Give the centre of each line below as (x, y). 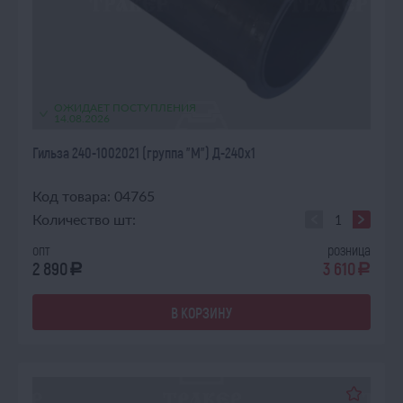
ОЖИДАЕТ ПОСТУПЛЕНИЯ (125, 107)
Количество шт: (84, 219)
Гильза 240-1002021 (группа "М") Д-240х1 (144, 152)
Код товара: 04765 (94, 196)
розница (349, 250)
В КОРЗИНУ (201, 312)
